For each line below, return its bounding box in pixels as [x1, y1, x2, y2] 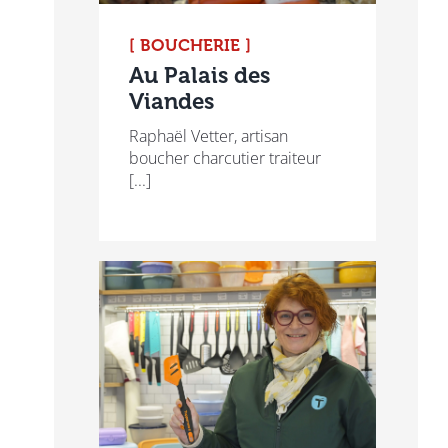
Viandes [128, 88, 214, 116]
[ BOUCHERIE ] [128, 35, 251, 56]
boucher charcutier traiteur [128, 147, 321, 170]
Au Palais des [128, 62, 270, 90]
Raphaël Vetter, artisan [128, 125, 288, 148]
